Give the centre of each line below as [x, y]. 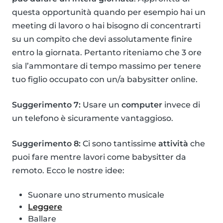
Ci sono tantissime [119, 144]
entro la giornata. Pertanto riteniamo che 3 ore [107, 53]
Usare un [101, 105]
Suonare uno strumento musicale [96, 195]
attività [173, 144]
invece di [181, 105]
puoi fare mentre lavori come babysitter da [99, 157]
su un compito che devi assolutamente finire [102, 39]
